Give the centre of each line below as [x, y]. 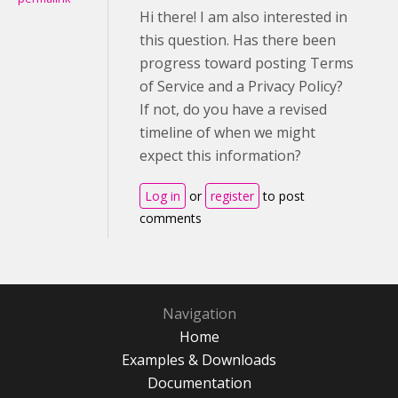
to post [282, 195]
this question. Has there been [238, 40]
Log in [163, 195]
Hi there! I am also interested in [243, 16]
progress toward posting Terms [247, 63]
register [232, 195]
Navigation [199, 313]
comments [171, 218]
